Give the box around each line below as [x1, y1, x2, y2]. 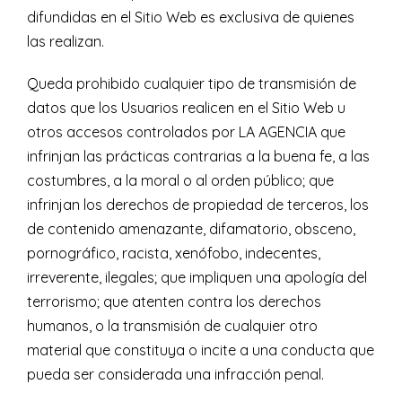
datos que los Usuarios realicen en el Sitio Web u [27, 99, 345, 118]
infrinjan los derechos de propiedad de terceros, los [27, 196, 369, 214]
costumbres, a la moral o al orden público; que [27, 171, 334, 190]
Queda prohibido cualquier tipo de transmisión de [27, 74, 356, 93]
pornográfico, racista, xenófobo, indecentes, [27, 244, 320, 263]
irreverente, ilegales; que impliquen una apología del [27, 268, 367, 287]
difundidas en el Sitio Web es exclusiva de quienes [27, 8, 354, 27]
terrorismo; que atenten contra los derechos [27, 293, 321, 311]
